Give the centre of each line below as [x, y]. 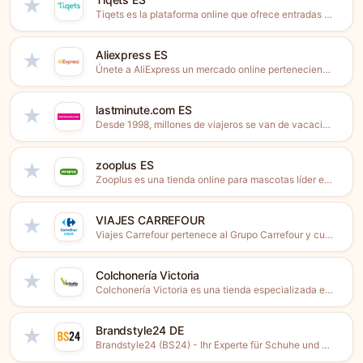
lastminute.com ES [144, 110]
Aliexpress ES [132, 55]
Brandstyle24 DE [140, 330]
